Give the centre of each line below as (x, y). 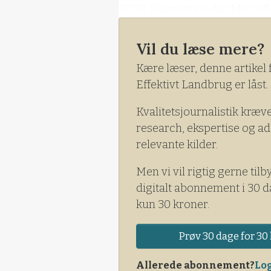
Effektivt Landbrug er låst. (202, 84)
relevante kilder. (177, 144)
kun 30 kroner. (173, 204)
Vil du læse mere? (200, 49)
